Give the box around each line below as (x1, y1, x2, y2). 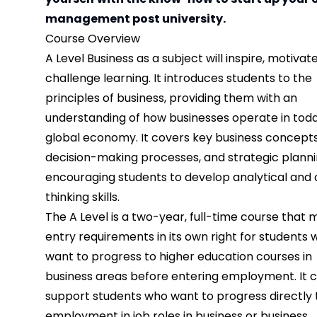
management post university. (45, 11, 226, 28)
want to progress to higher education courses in (45, 248, 312, 265)
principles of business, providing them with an (45, 90, 297, 107)
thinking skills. (45, 189, 120, 206)
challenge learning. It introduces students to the (45, 70, 312, 87)
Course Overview (45, 30, 140, 47)
